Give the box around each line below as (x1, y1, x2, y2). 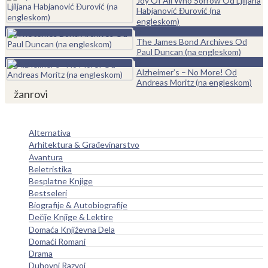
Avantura (29, 152, 63, 162)
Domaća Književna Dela (29, 224, 115, 234)
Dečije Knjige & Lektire (29, 212, 113, 222)
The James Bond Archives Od (136, 36, 247, 47)
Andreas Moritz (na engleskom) (136, 77, 252, 87)
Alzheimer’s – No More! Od (136, 67, 237, 77)
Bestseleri (29, 188, 67, 198)
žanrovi (14, 87, 48, 100)
